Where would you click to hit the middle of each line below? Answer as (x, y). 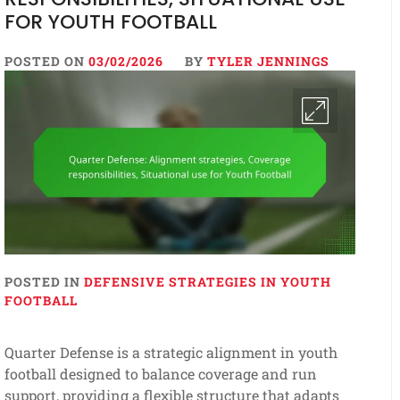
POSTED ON (46, 61)
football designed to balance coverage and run (160, 374)
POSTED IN (44, 282)
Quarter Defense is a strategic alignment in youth (171, 353)
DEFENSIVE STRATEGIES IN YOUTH (207, 282)
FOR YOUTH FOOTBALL (110, 22)
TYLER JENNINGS (268, 61)
